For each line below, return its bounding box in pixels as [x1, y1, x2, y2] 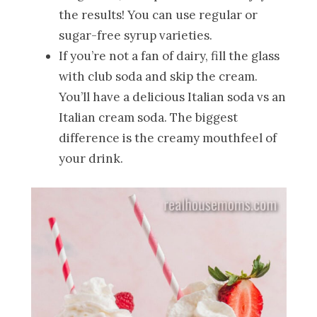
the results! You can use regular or [59, 6, 258, 23]
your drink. [59, 150, 124, 166]
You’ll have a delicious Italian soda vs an [59, 88, 287, 105]
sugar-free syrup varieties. [59, 27, 213, 43]
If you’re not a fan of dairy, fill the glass [59, 47, 280, 64]
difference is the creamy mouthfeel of [59, 129, 277, 146]
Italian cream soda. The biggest [59, 109, 238, 125]
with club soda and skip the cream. [59, 68, 258, 84]
